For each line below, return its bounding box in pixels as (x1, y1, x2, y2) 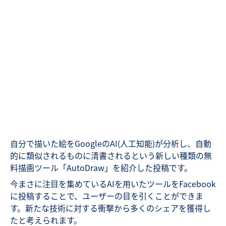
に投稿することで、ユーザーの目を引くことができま (10, 190, 203, 202)
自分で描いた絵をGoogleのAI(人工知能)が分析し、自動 (10, 137, 211, 150)
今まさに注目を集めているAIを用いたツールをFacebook (10, 178, 216, 190)
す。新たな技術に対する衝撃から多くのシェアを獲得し (10, 202, 211, 214)
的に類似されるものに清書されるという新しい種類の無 (10, 149, 212, 162)
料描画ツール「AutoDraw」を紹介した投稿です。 (10, 161, 192, 174)
